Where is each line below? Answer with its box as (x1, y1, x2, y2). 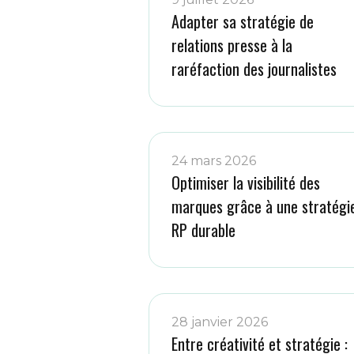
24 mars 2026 (171, 153, 257, 168)
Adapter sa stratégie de (171, 9, 314, 33)
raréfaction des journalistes (171, 57, 337, 81)
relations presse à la (171, 33, 293, 57)
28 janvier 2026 (171, 314, 269, 330)
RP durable (171, 218, 236, 242)
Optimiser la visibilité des (171, 171, 321, 194)
